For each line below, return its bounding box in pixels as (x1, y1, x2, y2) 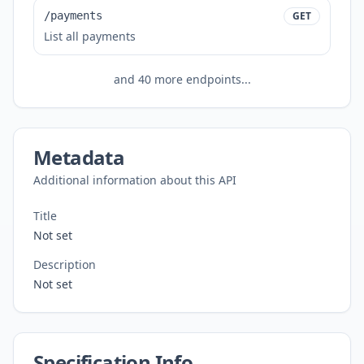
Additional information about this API (33, 172, 236, 188)
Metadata (33, 144, 125, 171)
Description (33, 257, 96, 272)
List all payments (44, 28, 136, 44)
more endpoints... (150, 71, 251, 87)
